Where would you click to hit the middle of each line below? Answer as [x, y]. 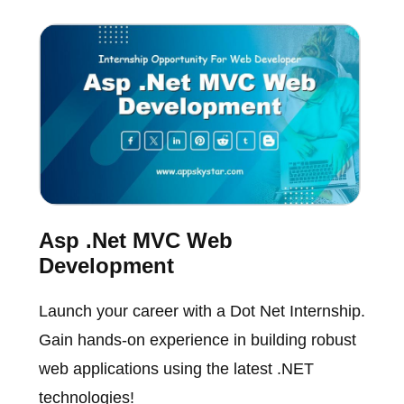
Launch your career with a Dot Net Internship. [202, 312]
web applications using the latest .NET [176, 369]
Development [106, 266]
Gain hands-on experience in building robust [197, 340]
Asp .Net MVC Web [135, 241]
